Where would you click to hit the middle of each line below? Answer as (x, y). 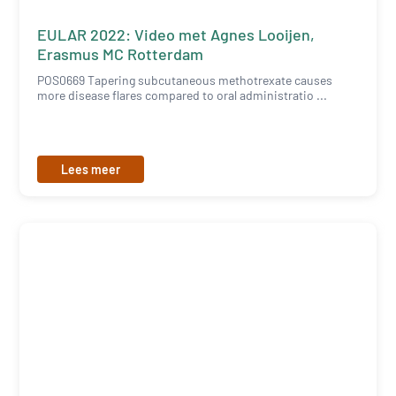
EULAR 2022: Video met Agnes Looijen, (176, 35)
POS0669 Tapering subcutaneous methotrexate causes (185, 80)
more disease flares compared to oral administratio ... (183, 95)
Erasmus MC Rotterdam (121, 54)
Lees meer (91, 170)
